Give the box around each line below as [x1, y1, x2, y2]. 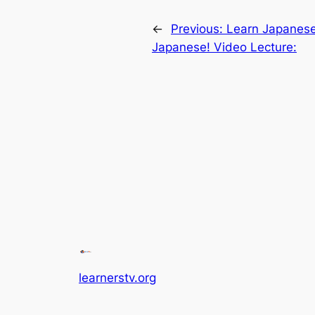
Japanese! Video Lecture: [152, 40, 297, 55]
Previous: [171, 22, 226, 37]
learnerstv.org [79, 271, 156, 285]
